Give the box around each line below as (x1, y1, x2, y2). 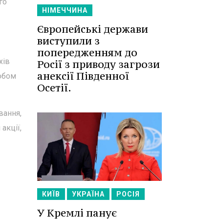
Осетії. (37, 81, 71, 94)
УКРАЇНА (72, 190, 105, 198)
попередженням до (37, 45, 137, 59)
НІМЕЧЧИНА (42, 6, 88, 14)
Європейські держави (37, 22, 148, 36)
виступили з (37, 34, 100, 47)
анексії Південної (37, 69, 129, 83)
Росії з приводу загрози (37, 57, 160, 71)
